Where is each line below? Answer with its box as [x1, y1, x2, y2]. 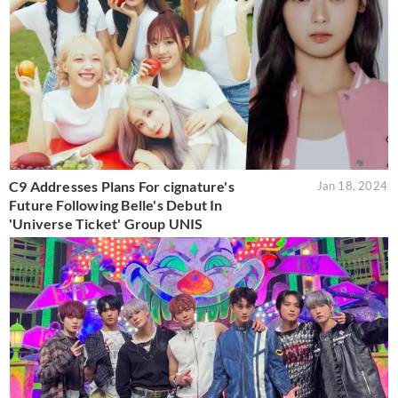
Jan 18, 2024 [316, 178, 387, 193]
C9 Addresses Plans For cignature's [9, 177, 235, 195]
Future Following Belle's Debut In [9, 195, 223, 213]
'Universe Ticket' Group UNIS [9, 214, 203, 232]
